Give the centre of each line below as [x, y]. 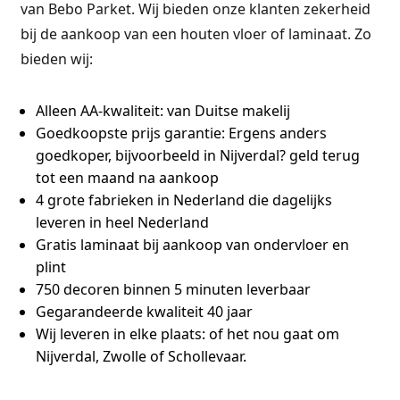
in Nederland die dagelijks [242, 200]
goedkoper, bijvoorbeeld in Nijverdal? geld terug [197, 156]
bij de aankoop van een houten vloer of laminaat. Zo [196, 33]
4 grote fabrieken [94, 200]
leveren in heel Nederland [122, 223]
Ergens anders [275, 133]
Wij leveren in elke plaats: [120, 334]
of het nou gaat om [272, 334]
